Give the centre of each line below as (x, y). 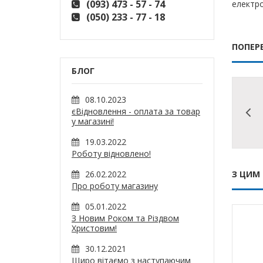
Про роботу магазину (115, 186)
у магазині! (93, 121)
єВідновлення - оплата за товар (136, 111)
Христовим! (94, 228)
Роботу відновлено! (111, 154)
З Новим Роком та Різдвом (125, 218)
